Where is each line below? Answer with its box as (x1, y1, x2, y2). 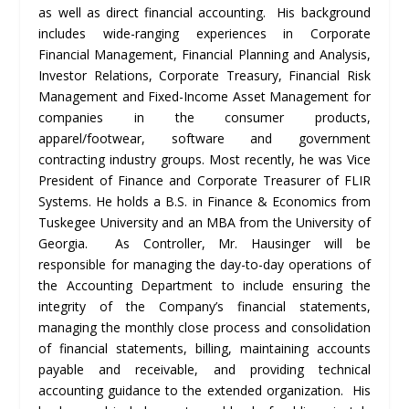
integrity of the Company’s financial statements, (38, 297, 371, 315)
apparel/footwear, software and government (38, 129, 371, 147)
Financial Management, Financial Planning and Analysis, (38, 45, 371, 63)
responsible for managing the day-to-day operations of (38, 255, 371, 273)
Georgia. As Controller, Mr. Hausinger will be (38, 234, 371, 252)
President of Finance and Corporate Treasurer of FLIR (38, 171, 371, 189)
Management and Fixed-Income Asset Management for (38, 87, 371, 105)
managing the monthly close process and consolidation (38, 318, 371, 336)
